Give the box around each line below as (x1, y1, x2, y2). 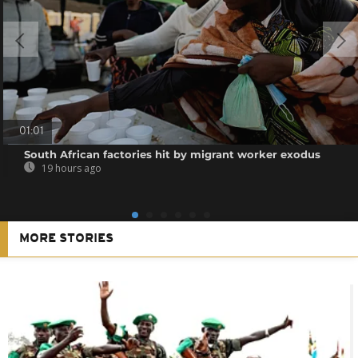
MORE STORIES (19, 232, 113, 245)
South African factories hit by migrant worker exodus (24, 147, 321, 161)
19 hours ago (39, 161, 102, 175)
